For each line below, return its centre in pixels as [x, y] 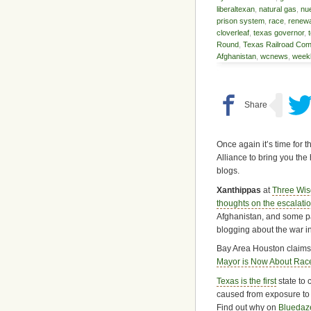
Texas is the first [246, 281]
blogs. [228, 171]
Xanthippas [239, 190]
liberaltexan [236, 9]
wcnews [274, 57]
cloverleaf [233, 33]
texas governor [279, 33]
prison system [241, 21]
